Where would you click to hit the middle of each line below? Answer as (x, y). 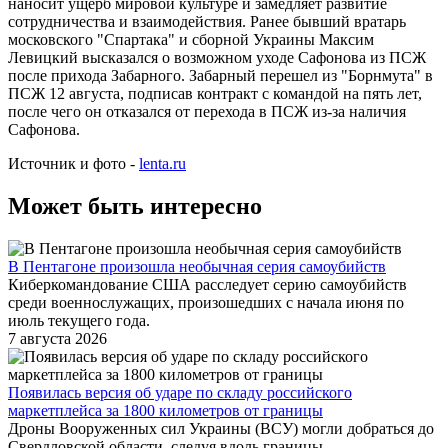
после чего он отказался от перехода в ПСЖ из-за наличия (207, 112)
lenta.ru (162, 164)
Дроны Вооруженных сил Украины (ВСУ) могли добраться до (221, 429)
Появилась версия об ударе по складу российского (180, 393)
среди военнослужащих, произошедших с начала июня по (206, 303)
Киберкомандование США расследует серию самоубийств (207, 285)
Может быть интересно (135, 206)
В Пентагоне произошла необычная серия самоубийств (197, 267)
